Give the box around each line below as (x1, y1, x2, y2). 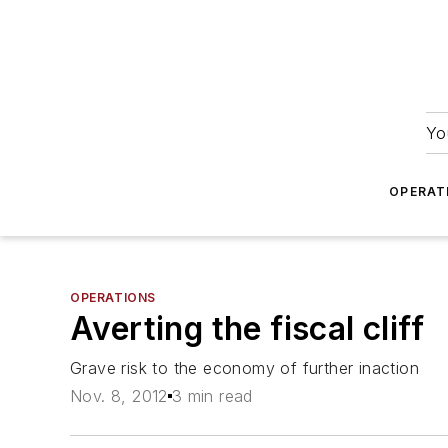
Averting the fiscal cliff (70, 309, 424, 348)
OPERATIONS (70, 290, 156, 305)
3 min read (171, 386, 253, 407)
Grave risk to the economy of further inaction (70, 358, 419, 378)
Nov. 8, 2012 (70, 386, 168, 407)
